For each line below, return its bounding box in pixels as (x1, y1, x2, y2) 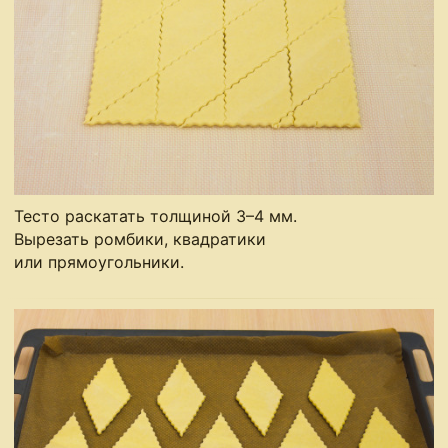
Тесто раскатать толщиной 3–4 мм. (14, 206, 298, 227)
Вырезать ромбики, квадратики (14, 229, 267, 250)
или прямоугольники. (14, 252, 185, 273)
